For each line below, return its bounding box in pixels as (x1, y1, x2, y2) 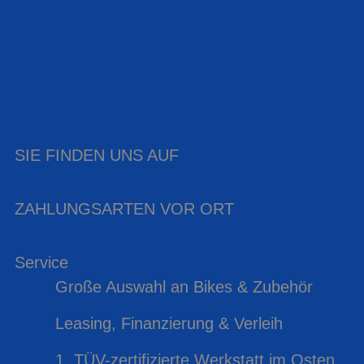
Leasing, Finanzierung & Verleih (54, 314, 283, 332)
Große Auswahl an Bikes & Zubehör (54, 278, 313, 296)
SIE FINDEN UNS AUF (15, 146, 179, 164)
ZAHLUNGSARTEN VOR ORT (15, 200, 234, 218)
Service (15, 253, 68, 271)
